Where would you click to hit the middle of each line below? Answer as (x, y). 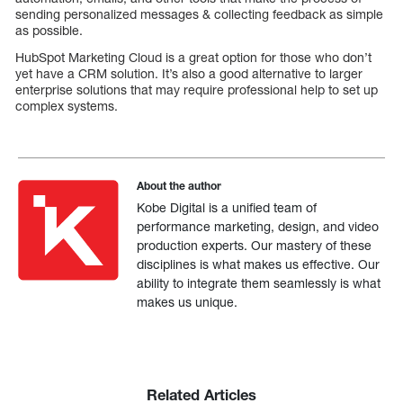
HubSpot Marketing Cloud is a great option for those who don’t (193, 57)
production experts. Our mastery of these (255, 245)
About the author (179, 185)
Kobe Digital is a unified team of (227, 207)
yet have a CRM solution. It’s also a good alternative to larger (189, 73)
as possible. (49, 30)
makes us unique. (188, 301)
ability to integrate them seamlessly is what (259, 282)
